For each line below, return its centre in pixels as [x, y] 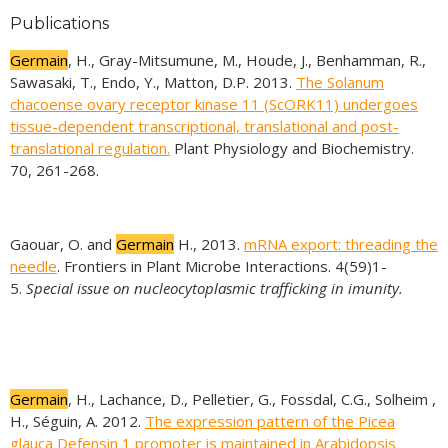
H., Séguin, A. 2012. [77, 421]
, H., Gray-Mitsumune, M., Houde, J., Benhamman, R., [247, 60]
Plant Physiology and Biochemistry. [292, 148]
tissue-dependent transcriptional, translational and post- [204, 126]
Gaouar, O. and [63, 244]
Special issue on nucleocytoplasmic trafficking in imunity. [214, 288]
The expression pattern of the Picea [270, 421]
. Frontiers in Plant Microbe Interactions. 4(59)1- [222, 266]
